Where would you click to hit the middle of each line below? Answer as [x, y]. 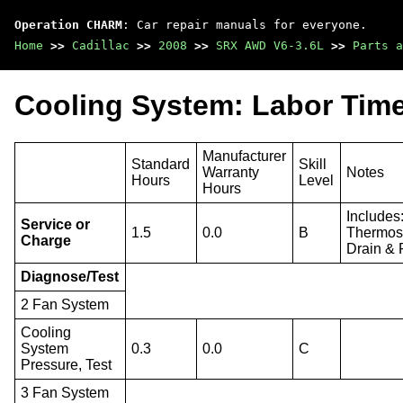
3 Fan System [65, 392]
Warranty [231, 172]
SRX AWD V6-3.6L [270, 45]
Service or [56, 224]
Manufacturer [245, 156]
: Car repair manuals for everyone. [245, 25]
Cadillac [101, 45]
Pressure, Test [67, 364]
